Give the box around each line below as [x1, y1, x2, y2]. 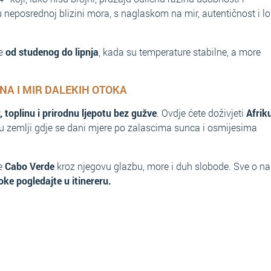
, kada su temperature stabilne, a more [99, 45, 261, 58]
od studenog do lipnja [5, 45, 99, 58]
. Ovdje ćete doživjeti [157, 106, 246, 119]
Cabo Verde [5, 160, 54, 172]
